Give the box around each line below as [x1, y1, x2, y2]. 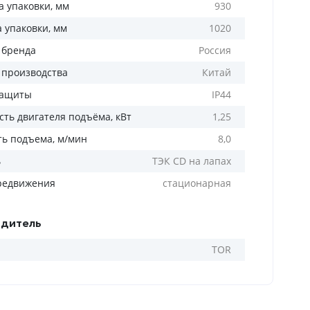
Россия [199, 44, 231, 57]
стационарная [163, 176, 231, 190]
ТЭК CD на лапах [152, 154, 231, 167]
